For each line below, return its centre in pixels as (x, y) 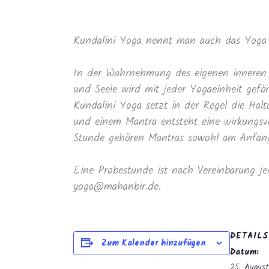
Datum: (244, 252)
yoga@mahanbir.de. (117, 187)
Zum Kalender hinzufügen (154, 243)
